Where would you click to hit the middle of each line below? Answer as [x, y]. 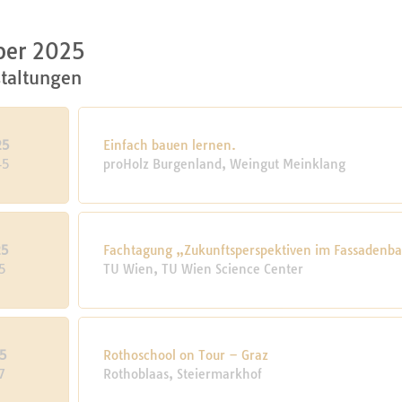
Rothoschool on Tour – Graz [186, 355]
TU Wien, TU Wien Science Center [204, 269]
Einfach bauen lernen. [170, 145]
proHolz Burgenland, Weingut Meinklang [225, 164]
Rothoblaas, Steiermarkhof [183, 374]
